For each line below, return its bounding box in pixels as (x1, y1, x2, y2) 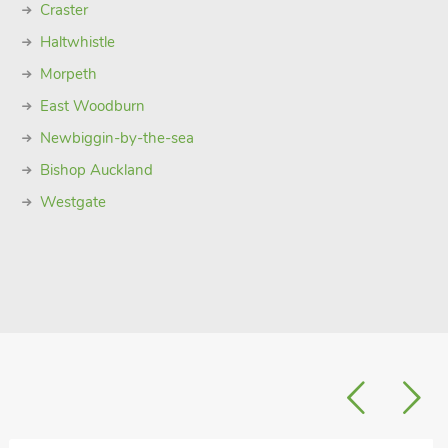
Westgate (39, 192, 106, 212)
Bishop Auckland (39, 160, 153, 180)
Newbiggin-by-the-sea (39, 128, 194, 148)
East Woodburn (39, 96, 145, 116)
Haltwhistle (39, 32, 115, 52)
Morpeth (39, 64, 97, 84)
